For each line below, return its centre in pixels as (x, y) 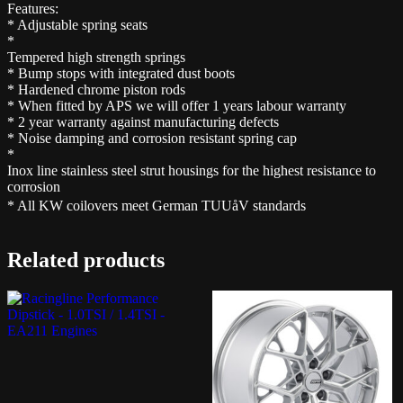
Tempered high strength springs (96, 57)
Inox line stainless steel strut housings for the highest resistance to (192, 170)
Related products (86, 260)
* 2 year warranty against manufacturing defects (143, 121)
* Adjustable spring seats (77, 24)
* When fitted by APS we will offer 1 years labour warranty (177, 105)
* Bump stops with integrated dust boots (121, 73)
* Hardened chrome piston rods (96, 89)
